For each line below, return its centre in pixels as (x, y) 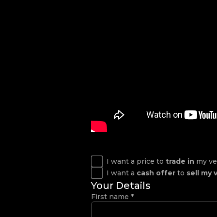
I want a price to (136, 161)
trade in (180, 161)
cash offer (156, 173)
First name (111, 197)
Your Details (121, 186)
